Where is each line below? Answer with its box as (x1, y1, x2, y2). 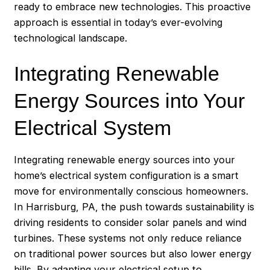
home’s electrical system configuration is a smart (14, 169, 239, 181)
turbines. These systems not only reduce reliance (14, 231, 242, 244)
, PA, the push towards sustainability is (76, 200, 255, 213)
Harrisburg (26, 200, 77, 213)
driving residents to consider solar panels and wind (14, 216, 247, 228)
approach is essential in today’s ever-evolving (14, 16, 223, 28)
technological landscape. (14, 31, 128, 44)
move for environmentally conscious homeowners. (14, 184, 249, 197)
